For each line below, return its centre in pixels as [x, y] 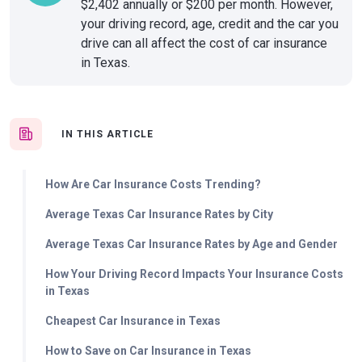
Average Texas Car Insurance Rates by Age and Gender [192, 244]
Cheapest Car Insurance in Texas [133, 321]
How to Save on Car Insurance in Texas [148, 351]
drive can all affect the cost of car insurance [204, 43]
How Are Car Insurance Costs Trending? [153, 184]
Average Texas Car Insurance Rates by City [159, 214]
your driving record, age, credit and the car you [210, 24]
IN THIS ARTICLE [108, 134]
